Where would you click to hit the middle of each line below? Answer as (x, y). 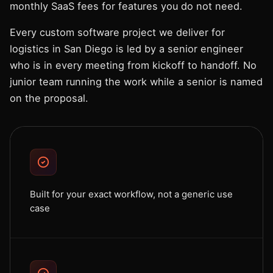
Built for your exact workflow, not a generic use (131, 194)
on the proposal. (49, 98)
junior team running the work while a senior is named (136, 82)
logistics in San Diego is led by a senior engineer (126, 49)
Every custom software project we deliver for (117, 32)
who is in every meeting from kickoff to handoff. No (133, 65)
